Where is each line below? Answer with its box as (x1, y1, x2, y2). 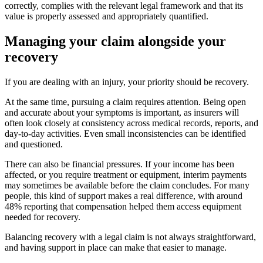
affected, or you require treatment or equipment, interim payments (5, 169, 247, 180)
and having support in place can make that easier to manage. (5, 242, 227, 252)
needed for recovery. (5, 211, 80, 222)
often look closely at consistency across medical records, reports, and (5, 117, 258, 128)
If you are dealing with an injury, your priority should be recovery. (5, 76, 249, 87)
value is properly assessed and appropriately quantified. (5, 11, 208, 21)
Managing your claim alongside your (5, 33, 226, 49)
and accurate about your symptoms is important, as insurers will (5, 107, 239, 117)
